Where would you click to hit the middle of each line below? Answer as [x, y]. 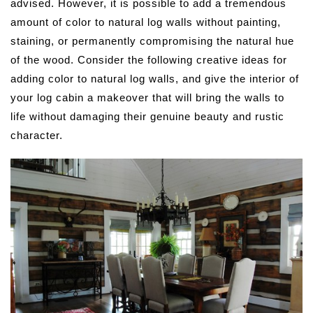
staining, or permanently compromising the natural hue [152, 41]
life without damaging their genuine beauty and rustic [147, 116]
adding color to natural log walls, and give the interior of [155, 78]
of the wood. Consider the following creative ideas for [149, 59]
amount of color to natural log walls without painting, [146, 22]
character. [37, 135]
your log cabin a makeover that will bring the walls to [147, 97]
